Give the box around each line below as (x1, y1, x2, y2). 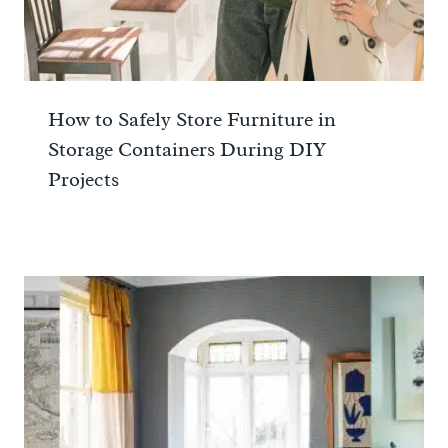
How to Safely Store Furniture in (48, 107, 336, 133)
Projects (48, 167, 119, 193)
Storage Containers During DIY (48, 137, 326, 163)
